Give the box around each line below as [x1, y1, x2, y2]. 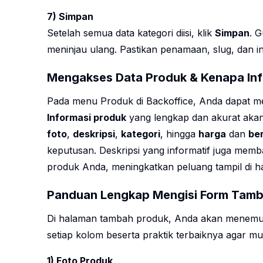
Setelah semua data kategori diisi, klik [47, 27, 215, 39]
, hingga [160, 128, 198, 140]
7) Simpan [47, 11, 93, 23]
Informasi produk [47, 112, 126, 124]
